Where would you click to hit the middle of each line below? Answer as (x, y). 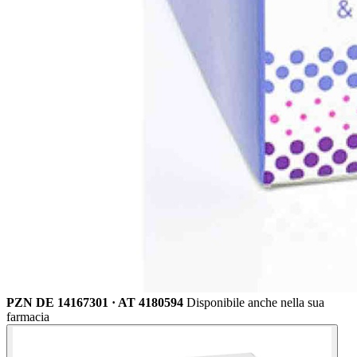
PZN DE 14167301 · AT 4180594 (95, 303)
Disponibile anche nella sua (255, 303)
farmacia (28, 317)
